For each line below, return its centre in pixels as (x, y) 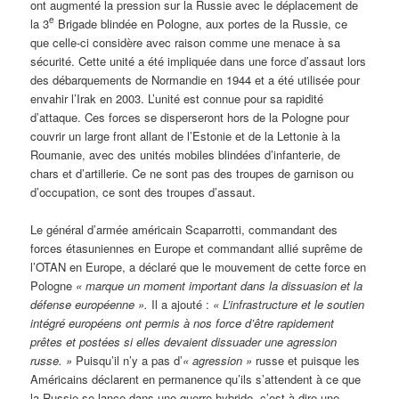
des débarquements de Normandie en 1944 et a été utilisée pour (195, 79)
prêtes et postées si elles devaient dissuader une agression (184, 341)
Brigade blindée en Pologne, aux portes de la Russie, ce (201, 23)
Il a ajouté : (181, 304)
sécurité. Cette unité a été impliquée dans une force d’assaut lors (199, 61)
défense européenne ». (90, 304)
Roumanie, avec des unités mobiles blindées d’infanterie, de (186, 154)
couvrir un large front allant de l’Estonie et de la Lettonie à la (186, 135)
